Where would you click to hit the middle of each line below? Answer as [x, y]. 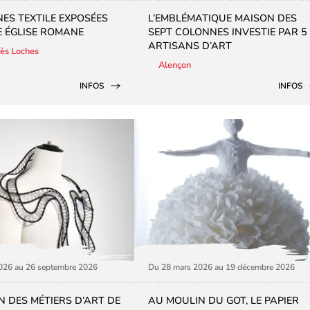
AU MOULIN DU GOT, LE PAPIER [224, 301]
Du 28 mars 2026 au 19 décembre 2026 [221, 267]
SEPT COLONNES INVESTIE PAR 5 [228, 31]
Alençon [175, 65]
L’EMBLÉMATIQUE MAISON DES [222, 18]
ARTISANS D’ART [190, 45]
